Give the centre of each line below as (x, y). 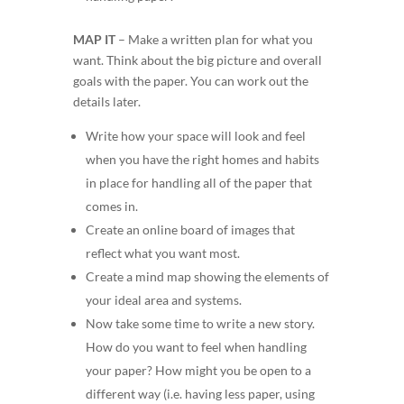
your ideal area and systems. (163, 299)
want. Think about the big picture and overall (197, 60)
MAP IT (94, 39)
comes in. (111, 206)
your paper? (120, 370)
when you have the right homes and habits (202, 159)
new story (285, 323)
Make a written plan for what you (220, 39)
